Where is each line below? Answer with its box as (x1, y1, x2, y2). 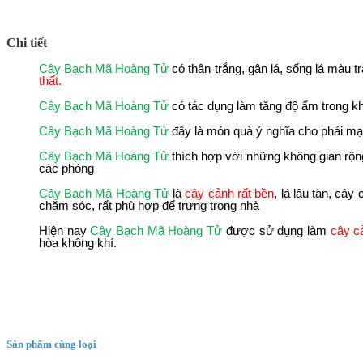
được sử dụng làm (222, 224, 331, 237)
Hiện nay (38, 224, 91, 237)
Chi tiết (6, 35, 47, 49)
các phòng (38, 161, 94, 175)
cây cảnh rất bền (185, 186, 275, 200)
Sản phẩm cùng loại (6, 337, 96, 350)
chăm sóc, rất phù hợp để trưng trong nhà (38, 199, 259, 212)
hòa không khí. (38, 236, 117, 250)
